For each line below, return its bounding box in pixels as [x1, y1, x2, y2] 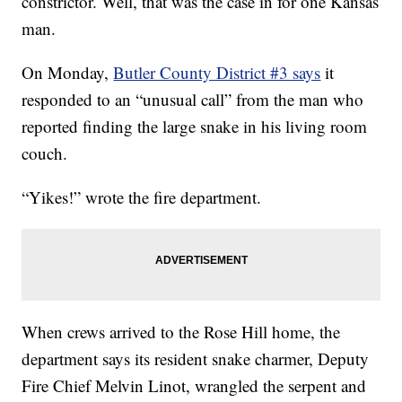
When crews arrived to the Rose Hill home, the [22, 320, 341, 344]
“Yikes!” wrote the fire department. [22, 186, 262, 209]
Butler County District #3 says [113, 61, 321, 84]
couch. [22, 142, 68, 165]
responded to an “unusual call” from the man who [22, 88, 364, 111]
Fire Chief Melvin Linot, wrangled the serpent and [22, 374, 367, 398]
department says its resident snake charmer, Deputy [22, 347, 370, 371]
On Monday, [22, 61, 114, 84]
